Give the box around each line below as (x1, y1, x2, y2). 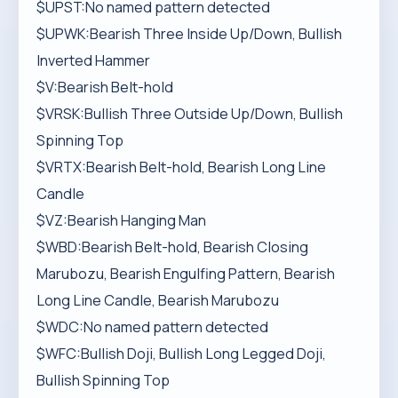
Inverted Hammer (36, 51, 150, 70)
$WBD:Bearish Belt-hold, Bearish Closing (36, 237, 308, 257)
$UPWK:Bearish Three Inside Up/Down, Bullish (36, 24, 342, 44)
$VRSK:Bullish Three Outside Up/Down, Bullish (36, 104, 343, 123)
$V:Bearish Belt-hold (36, 77, 173, 97)
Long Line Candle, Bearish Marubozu (36, 291, 279, 310)
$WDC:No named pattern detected (36, 317, 268, 337)
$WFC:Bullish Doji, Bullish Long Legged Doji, (36, 344, 326, 363)
